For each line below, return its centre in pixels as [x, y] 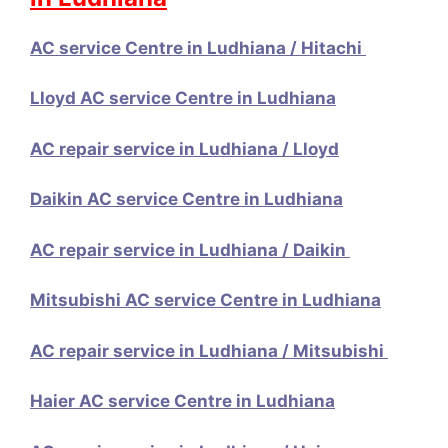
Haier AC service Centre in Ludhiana [182, 401]
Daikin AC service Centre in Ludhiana [186, 199]
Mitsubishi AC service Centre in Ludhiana [205, 300]
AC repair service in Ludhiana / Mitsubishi [209, 350]
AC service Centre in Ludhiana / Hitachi [198, 47]
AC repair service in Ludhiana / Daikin [190, 249]
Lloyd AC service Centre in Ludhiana [183, 98]
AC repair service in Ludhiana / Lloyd [184, 148]
